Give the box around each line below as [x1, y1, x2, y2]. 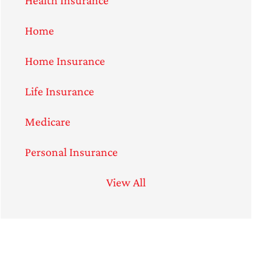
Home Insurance [24, 53, 105, 67]
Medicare [24, 114, 70, 128]
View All [106, 175, 146, 189]
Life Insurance [24, 84, 94, 98]
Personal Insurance [24, 144, 118, 158]
